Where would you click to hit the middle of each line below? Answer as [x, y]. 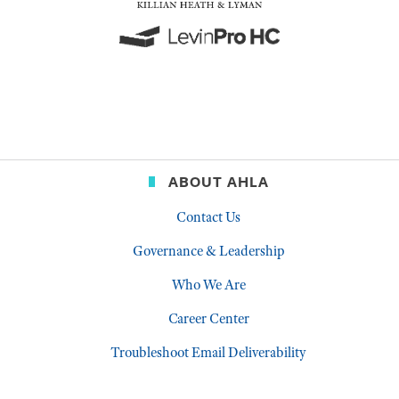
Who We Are [208, 285]
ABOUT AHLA [218, 182]
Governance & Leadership [208, 251]
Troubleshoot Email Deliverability [208, 352]
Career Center [208, 318]
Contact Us [208, 217]
